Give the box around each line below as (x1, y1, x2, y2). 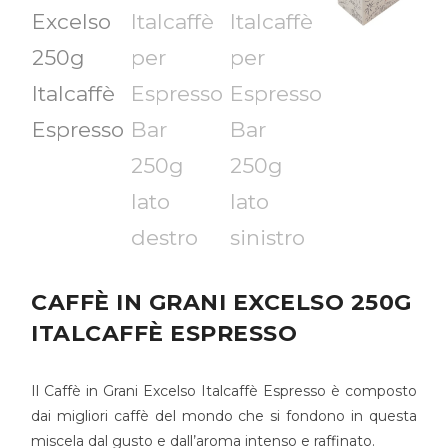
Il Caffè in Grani (31, 382, 143, 401)
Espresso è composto (258, 382, 417, 401)
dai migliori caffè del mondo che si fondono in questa (31, 407, 417, 426)
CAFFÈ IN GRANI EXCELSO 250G (31, 289, 412, 317)
